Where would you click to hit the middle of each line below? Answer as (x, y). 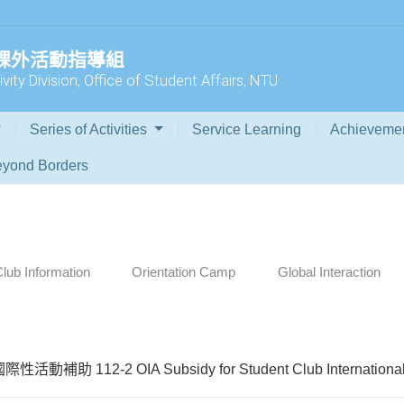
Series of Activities (91, 130)
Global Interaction (329, 271)
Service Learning (247, 130)
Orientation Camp (184, 271)
